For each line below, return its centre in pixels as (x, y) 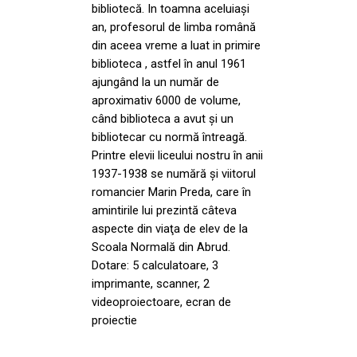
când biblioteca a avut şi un (163, 118)
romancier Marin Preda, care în (171, 192)
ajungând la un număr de (155, 82)
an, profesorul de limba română (174, 27)
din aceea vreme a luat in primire (176, 45)
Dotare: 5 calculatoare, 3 (155, 265)
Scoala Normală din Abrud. (161, 247)
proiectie (114, 320)
